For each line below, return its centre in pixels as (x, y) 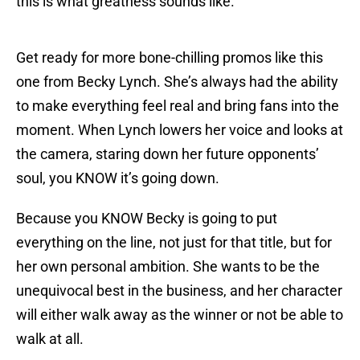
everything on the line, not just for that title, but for (174, 243)
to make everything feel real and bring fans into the (178, 106)
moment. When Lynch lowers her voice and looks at (180, 130)
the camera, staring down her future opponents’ (168, 154)
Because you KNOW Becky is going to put (147, 219)
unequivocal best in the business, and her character (179, 291)
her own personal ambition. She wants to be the (168, 267)
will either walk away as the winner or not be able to (180, 315)
